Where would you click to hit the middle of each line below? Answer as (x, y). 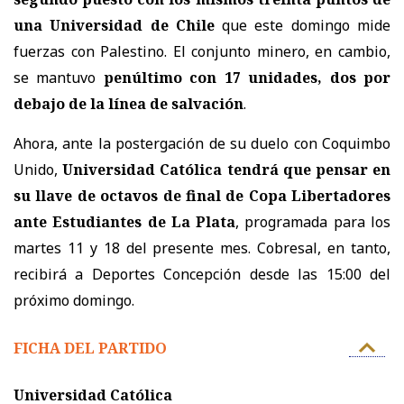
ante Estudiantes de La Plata (125, 222)
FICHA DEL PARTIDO (90, 349)
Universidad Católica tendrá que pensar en (227, 170)
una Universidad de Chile (114, 26)
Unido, (38, 170)
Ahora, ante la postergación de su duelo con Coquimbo (202, 144)
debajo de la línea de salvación (129, 104)
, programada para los (313, 222)
